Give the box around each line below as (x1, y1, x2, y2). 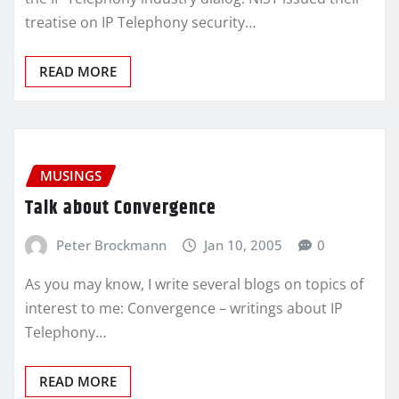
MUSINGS (40, 167, 102, 185)
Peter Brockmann (55, 235, 167, 254)
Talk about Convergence (25, 192, 216, 224)
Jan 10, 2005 (204, 235, 283, 254)
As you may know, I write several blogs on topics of (25, 273, 363, 294)
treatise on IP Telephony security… (25, 12, 256, 33)
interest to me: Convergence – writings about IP (25, 297, 343, 318)
